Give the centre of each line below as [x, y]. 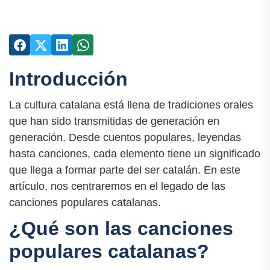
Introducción [68, 79]
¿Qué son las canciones [121, 229]
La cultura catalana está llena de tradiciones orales [131, 105]
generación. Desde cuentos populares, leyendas [125, 138]
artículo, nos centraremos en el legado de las [117, 187]
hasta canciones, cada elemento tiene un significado [135, 154]
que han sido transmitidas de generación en [114, 121]
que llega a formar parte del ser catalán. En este [125, 170]
